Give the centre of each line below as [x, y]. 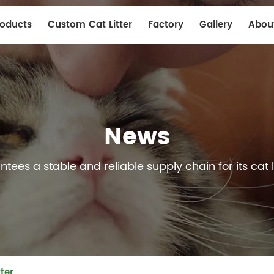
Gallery [216, 25]
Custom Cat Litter [90, 25]
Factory [166, 25]
